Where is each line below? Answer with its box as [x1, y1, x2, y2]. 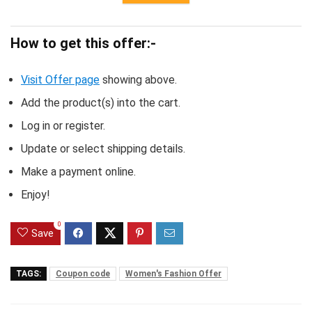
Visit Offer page [21, 73, 100, 87]
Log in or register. [21, 119, 105, 133]
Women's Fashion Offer [125, 269, 221, 279]
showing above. [100, 73, 177, 87]
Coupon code [56, 269, 110, 279]
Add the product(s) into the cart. [21, 96, 180, 110]
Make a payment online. [21, 165, 136, 179]
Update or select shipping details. [21, 142, 185, 156]
